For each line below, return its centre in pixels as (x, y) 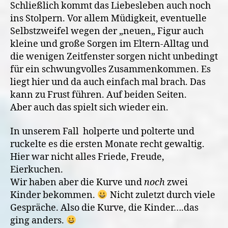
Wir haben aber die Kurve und (77, 182)
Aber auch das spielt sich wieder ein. (89, 107)
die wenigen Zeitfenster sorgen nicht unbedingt (114, 56)
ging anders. (38, 221)
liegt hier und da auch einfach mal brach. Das (108, 82)
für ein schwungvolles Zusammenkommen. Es (110, 69)
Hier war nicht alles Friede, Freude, (87, 157)
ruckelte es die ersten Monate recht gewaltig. (107, 144)
